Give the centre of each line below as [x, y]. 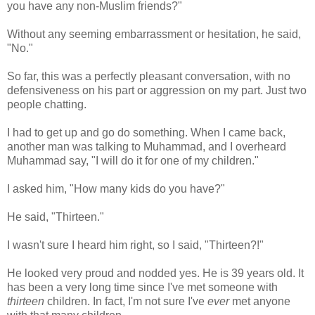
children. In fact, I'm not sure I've [127, 301]
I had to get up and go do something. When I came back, [146, 132]
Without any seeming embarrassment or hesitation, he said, [154, 34]
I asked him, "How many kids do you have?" [116, 188]
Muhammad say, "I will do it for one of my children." [133, 160]
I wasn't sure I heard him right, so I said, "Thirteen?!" [135, 245]
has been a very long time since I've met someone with [142, 287]
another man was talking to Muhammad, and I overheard [147, 146]
